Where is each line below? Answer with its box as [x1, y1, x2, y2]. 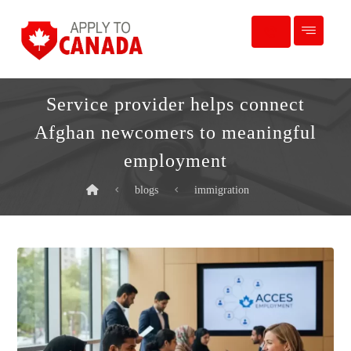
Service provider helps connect [46, 94, 305, 114]
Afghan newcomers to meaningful [34, 122, 317, 143]
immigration [194, 184, 249, 196]
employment [124, 150, 227, 171]
